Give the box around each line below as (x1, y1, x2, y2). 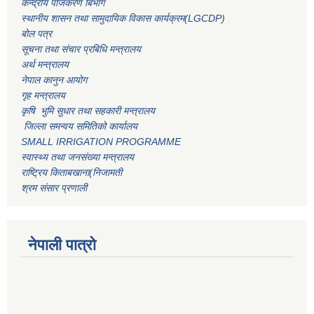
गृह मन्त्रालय (21, 90, 65, 102)
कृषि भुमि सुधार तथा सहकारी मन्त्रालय (21, 105, 158, 117)
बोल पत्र (21, 28, 55, 40)
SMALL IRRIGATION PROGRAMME (21, 136, 181, 148)
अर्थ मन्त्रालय (21, 59, 69, 71)
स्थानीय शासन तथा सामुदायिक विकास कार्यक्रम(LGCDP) (21, 13, 225, 25)
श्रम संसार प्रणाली (21, 182, 87, 194)
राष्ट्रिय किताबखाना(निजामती (21, 167, 122, 179)
